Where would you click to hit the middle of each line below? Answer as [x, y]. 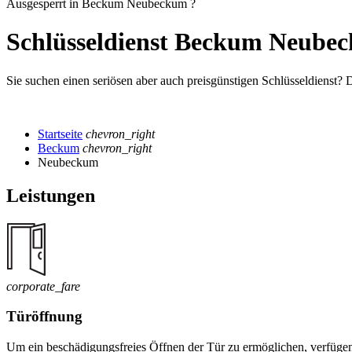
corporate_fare [43, 286]
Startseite [60, 134]
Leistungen [51, 195]
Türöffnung [44, 317]
